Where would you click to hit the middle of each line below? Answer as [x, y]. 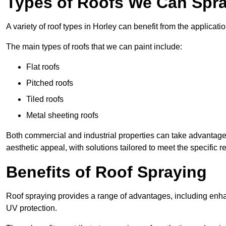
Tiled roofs [45, 99]
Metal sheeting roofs [62, 116]
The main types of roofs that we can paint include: [94, 47]
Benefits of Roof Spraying [106, 172]
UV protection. [32, 208]
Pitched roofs [50, 83]
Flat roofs [43, 67]
